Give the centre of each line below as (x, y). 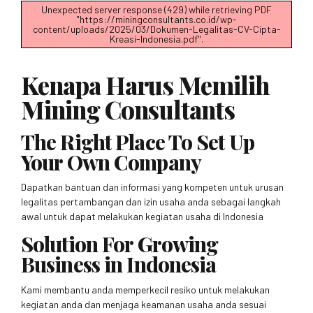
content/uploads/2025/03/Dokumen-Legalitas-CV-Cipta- (156, 29)
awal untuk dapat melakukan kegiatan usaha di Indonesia (142, 217)
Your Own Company (111, 161)
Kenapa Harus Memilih (146, 85)
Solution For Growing (120, 244)
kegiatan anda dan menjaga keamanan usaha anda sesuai (144, 305)
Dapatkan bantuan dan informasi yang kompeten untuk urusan (152, 187)
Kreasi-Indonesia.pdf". (156, 38)
